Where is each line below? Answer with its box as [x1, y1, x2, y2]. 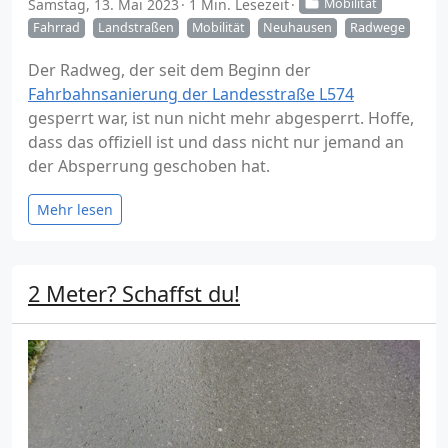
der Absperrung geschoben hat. [28, 155, 270, 178]
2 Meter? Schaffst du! [28, 279, 240, 309]
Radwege [350, 19, 405, 37]
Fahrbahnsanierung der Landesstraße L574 [28, 83, 354, 106]
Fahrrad [33, 19, 80, 37]
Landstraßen [98, 19, 174, 37]
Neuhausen [263, 19, 332, 37]
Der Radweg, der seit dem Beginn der [28, 59, 311, 82]
